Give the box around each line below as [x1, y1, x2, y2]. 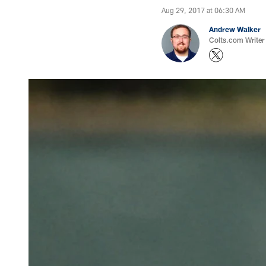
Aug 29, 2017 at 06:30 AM [161, 6, 245, 14]
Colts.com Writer [209, 36, 264, 44]
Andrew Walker [209, 25, 261, 33]
